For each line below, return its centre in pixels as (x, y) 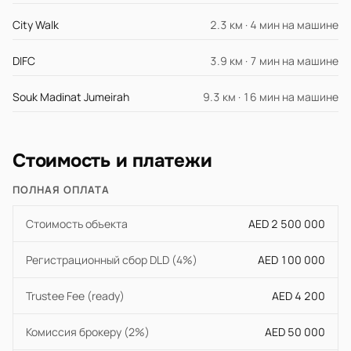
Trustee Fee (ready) (75, 296)
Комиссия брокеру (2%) (88, 332)
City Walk (36, 25)
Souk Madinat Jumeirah (71, 97)
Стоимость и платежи (112, 161)
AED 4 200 (299, 296)
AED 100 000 (291, 260)
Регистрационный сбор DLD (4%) (112, 260)
